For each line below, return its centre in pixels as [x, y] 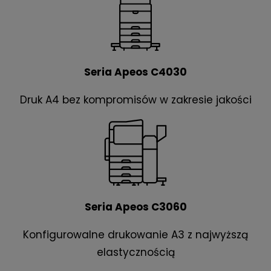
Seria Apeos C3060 [135, 207]
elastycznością [135, 253]
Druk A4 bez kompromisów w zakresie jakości [135, 100]
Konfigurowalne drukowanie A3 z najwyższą [135, 235]
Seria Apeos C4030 [135, 72]
